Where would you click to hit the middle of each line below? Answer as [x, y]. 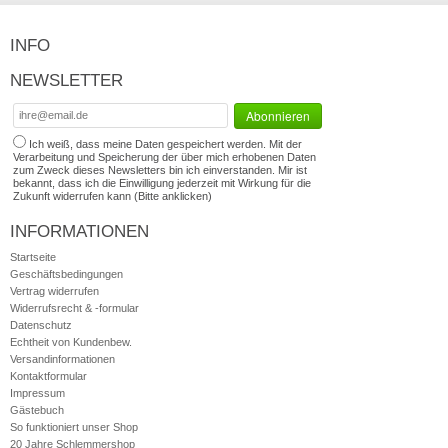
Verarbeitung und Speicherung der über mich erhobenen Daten [164, 157]
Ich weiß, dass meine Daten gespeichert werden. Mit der [165, 144]
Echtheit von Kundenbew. [71, 342]
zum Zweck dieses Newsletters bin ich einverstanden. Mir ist [160, 170]
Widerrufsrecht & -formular [74, 308]
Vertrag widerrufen [54, 291]
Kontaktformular [48, 376]
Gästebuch [37, 410]
